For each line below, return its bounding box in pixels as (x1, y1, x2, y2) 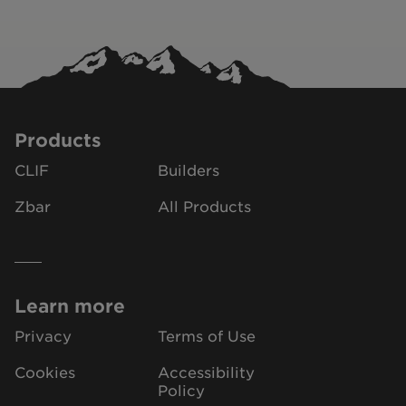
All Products (158, 197, 251, 215)
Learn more (14, 295, 125, 316)
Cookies (14, 362, 75, 381)
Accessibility (158, 362, 255, 381)
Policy (158, 381, 205, 399)
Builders (158, 160, 219, 179)
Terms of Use (158, 326, 256, 344)
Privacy (14, 326, 72, 344)
